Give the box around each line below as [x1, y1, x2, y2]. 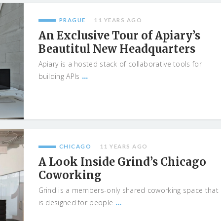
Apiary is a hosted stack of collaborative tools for [38, 59, 202, 69]
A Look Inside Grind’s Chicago [38, 155, 206, 169]
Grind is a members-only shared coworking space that [38, 185, 219, 195]
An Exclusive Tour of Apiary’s [38, 29, 200, 42]
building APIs [38, 72, 82, 81]
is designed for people [38, 198, 115, 207]
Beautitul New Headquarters [38, 42, 195, 56]
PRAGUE [59, 17, 86, 23]
